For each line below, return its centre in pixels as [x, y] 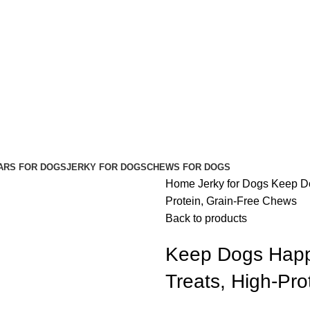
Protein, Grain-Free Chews [231, 201]
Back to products [206, 218]
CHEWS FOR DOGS [189, 167]
